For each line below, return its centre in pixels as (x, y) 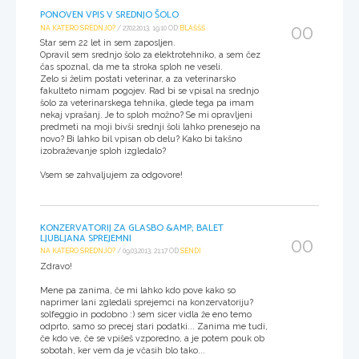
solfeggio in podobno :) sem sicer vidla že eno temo (146, 314)
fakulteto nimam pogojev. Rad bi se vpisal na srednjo (149, 91)
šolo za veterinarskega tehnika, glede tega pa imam (147, 103)
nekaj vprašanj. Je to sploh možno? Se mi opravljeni (146, 115)
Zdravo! (56, 266)
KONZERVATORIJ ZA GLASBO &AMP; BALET (132, 228)
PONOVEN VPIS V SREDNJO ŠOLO (109, 14)
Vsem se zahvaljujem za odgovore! (111, 175)
